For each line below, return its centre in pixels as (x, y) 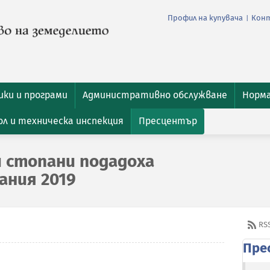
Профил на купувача (205, 18)
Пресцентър (168, 121)
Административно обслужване (155, 95)
